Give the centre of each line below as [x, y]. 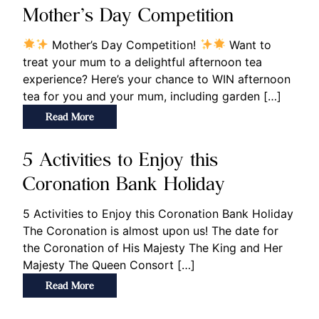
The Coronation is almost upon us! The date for [151, 230]
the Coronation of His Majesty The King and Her [153, 247]
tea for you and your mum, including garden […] [152, 96]
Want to [248, 45]
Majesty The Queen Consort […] [109, 265]
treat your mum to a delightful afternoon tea [142, 62]
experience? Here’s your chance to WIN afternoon [157, 79]
